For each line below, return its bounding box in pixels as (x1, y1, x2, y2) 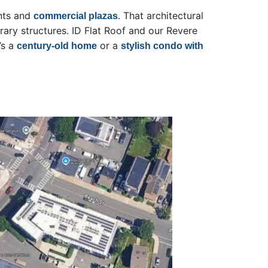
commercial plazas (33, 11, 118, 22)
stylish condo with (121, 41, 203, 51)
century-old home (17, 41, 97, 51)
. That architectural (118, 10, 203, 22)
